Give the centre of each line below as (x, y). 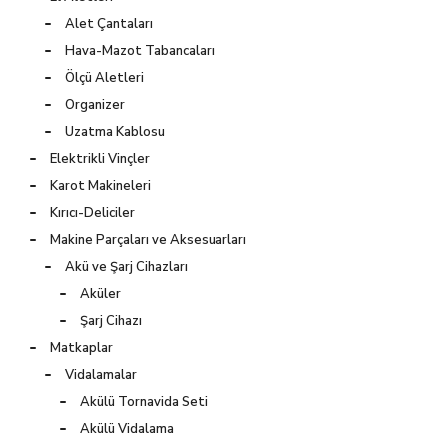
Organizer (95, 104)
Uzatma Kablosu (115, 131)
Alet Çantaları (109, 23)
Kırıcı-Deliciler (92, 212)
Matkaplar (81, 347)
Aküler (100, 293)
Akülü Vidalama (127, 428)
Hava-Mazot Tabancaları (140, 50)
